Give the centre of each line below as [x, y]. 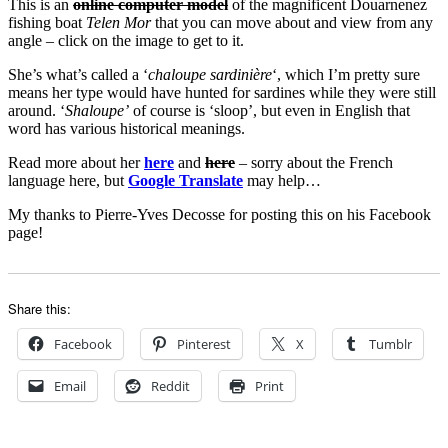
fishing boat [47, 22]
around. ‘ [36, 110]
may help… [282, 180]
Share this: [39, 308]
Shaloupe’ [99, 110]
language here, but [68, 180]
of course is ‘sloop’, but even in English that [271, 110]
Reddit [170, 385]
